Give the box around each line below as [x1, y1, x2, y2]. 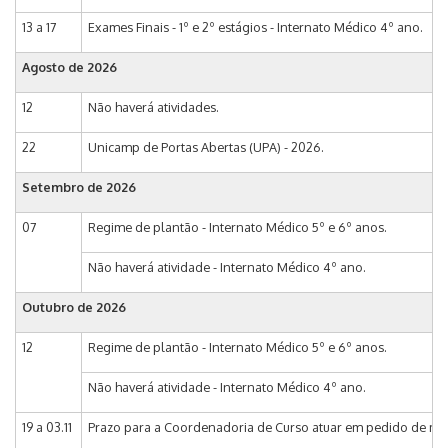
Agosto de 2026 [22, 59, 117, 76]
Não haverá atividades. [88, 99, 219, 116]
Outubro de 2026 [22, 299, 126, 316]
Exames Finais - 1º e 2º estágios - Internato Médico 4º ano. [88, 19, 423, 36]
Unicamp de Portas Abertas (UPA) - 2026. [88, 139, 324, 156]
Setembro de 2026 [22, 179, 136, 196]
